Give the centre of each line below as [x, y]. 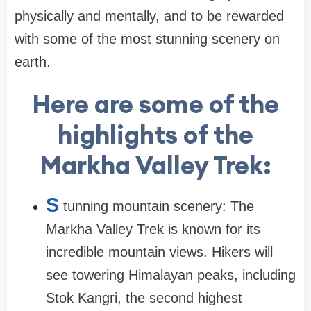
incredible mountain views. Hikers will [159, 252]
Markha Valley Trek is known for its [153, 229]
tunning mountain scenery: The [159, 207]
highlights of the [155, 135]
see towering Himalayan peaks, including [171, 275]
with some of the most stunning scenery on [147, 39]
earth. [33, 62]
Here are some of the [155, 104]
